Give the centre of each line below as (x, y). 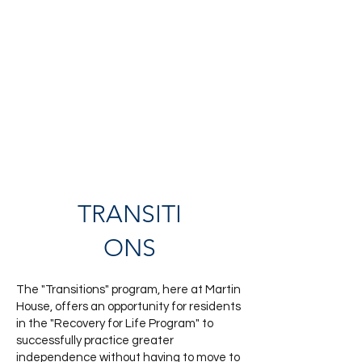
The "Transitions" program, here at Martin (128, 290)
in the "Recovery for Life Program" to (115, 324)
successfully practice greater (95, 341)
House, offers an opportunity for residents (128, 307)
